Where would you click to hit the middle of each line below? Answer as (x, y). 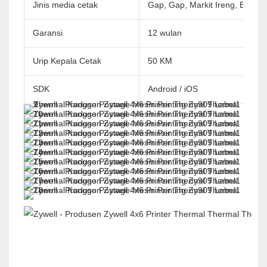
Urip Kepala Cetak (67, 61)
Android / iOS (173, 89)
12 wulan (165, 33)
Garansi (48, 33)
